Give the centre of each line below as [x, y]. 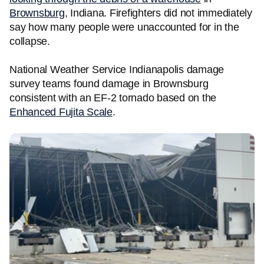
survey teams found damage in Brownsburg [109, 84]
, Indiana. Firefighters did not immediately [158, 13]
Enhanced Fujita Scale [61, 112]
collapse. [30, 41]
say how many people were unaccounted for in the [124, 27]
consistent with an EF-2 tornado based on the [113, 98]
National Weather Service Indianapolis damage [117, 70]
